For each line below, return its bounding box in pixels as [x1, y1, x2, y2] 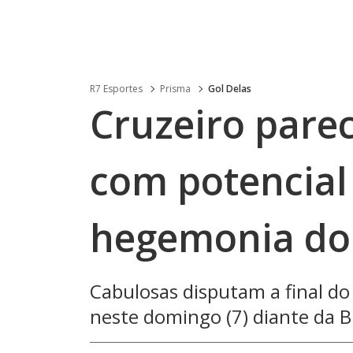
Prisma [160, 82, 191, 95]
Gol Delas [208, 82, 251, 95]
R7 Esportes [90, 82, 143, 95]
